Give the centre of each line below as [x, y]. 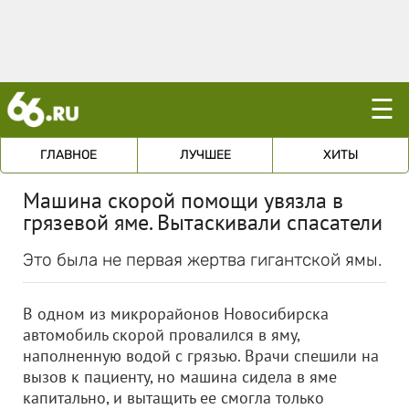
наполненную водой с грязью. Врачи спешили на [201, 356]
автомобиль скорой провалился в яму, [161, 335]
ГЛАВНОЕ [69, 155]
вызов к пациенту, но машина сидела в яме [180, 377]
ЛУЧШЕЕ [205, 155]
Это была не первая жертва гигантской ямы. [203, 260]
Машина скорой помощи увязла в [183, 200]
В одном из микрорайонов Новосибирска [176, 314]
